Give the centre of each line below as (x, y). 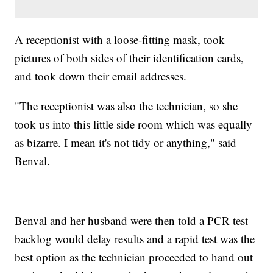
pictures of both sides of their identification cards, (129, 57)
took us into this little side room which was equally (134, 124)
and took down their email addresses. (101, 76)
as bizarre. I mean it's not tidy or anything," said (126, 142)
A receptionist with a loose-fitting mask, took (120, 39)
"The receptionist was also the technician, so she (126, 105)
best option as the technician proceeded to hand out (134, 257)
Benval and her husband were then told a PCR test (132, 220)
